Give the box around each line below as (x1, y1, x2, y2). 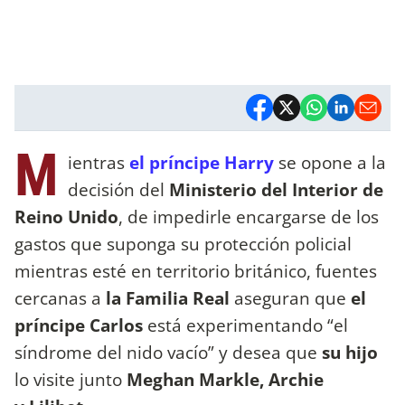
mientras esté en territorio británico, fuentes (14, 258, 377, 283)
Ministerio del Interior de (169, 176, 383, 202)
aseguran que (234, 285, 351, 310)
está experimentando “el (143, 312, 348, 337)
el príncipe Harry (129, 149, 274, 174)
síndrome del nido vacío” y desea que (14, 339, 322, 364)
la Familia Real (106, 285, 234, 310)
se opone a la (274, 149, 386, 174)
